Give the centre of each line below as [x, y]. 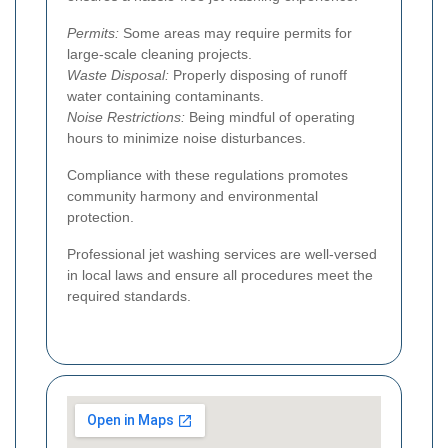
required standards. [129, 296]
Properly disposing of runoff [258, 75]
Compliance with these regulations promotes [207, 175]
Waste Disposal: [118, 75]
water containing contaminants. [165, 96]
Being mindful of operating [270, 117]
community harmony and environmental [192, 196]
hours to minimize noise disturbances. [186, 138]
